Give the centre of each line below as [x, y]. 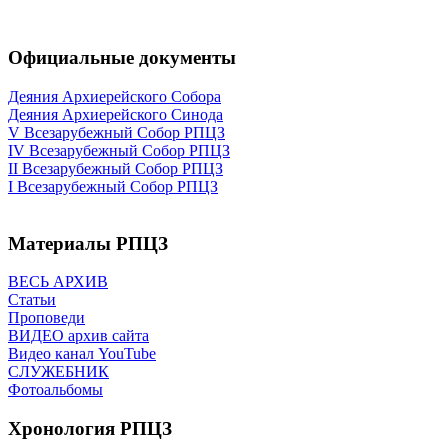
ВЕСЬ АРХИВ [58, 282]
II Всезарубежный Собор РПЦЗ [115, 168]
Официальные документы [122, 58]
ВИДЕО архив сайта [78, 336]
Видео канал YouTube [82, 354]
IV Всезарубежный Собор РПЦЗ [119, 150]
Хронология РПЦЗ [90, 429]
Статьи [32, 300]
